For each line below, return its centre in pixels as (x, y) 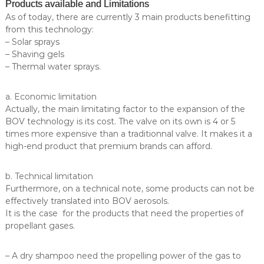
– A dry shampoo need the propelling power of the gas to (123, 256)
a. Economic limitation (51, 97)
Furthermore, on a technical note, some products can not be (130, 189)
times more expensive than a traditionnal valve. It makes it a (128, 134)
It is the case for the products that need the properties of (124, 214)
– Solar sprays (32, 42)
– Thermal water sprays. (53, 67)
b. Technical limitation (49, 176)
